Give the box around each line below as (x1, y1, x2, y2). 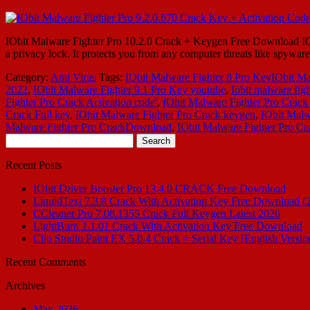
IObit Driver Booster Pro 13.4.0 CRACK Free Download (33, 182, 286, 194)
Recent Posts (6, 158, 62, 171)
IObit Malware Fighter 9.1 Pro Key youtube (33, 83, 226, 95)
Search (5, 132, 35, 145)
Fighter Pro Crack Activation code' (6, 95, 157, 108)
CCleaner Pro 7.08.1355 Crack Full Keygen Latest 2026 (33, 207, 280, 219)
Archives (6, 279, 45, 291)
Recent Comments (6, 255, 86, 268)
